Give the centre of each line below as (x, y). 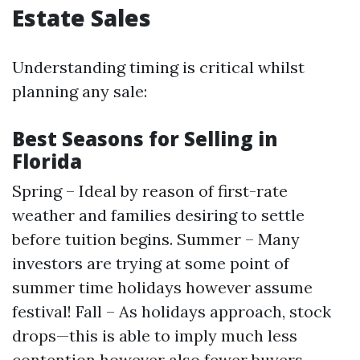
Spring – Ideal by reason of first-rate (150, 191)
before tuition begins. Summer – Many (156, 239)
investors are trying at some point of (151, 263)
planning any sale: (80, 91)
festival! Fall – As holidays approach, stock (172, 311)
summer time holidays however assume (162, 287)
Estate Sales (82, 18)
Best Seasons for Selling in (145, 139)
